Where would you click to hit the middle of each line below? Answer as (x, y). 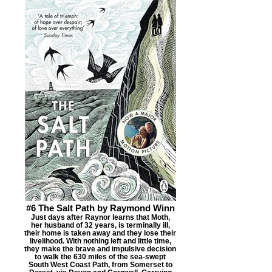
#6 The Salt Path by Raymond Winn (100, 208)
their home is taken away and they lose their (100, 233)
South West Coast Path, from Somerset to (100, 264)
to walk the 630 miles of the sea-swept (100, 256)
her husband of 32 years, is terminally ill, (100, 225)
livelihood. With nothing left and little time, (100, 240)
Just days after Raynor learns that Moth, (100, 217)
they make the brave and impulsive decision (100, 248)
